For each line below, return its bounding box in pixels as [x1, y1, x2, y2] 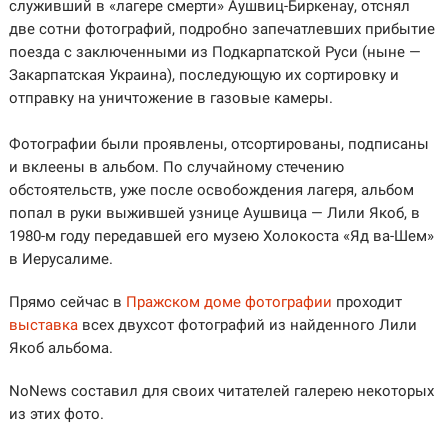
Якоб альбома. [8, 339, 113, 358]
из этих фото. [8, 405, 104, 424]
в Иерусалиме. [8, 250, 113, 269]
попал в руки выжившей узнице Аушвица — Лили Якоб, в [8, 204, 420, 223]
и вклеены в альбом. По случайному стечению [8, 158, 344, 177]
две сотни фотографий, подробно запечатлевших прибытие [8, 20, 435, 39]
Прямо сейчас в [8, 293, 126, 312]
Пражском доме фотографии [125, 293, 332, 312]
